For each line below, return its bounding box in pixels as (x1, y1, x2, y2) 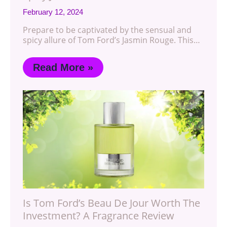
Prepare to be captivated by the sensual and (23, 24, 192, 35)
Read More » (33, 61, 93, 73)
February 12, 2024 (23, 7, 83, 16)
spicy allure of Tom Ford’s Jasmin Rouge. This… (23, 34, 200, 46)
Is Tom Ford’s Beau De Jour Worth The (23, 196, 200, 210)
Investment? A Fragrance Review (23, 208, 174, 222)
